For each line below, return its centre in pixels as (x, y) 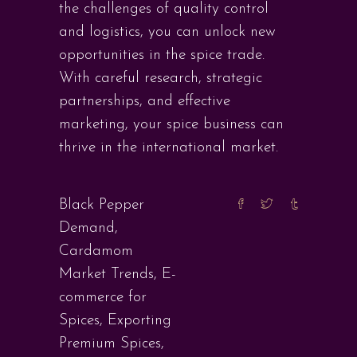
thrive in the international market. (169, 148)
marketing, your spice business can (171, 125)
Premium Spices (110, 344)
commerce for (103, 298)
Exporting (139, 321)
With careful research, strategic (161, 78)
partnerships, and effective (145, 102)
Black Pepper (102, 205)
